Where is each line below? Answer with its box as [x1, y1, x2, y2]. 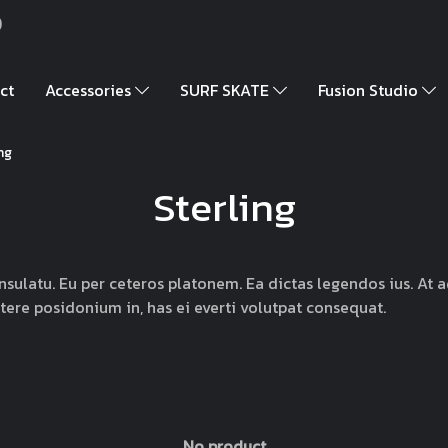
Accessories [45, 77, 135, 102]
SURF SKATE [180, 77, 273, 102]
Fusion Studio [318, 77, 422, 102]
